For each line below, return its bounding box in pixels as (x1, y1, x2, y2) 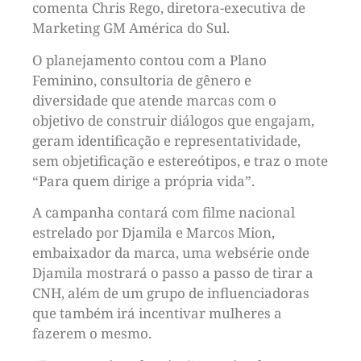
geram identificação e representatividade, (32, 131, 301, 150)
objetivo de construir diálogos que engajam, (32, 110, 314, 130)
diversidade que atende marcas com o (32, 90, 276, 110)
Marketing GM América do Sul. (32, 19, 230, 38)
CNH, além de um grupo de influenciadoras (32, 284, 309, 303)
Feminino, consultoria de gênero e (32, 70, 251, 89)
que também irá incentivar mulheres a (32, 304, 282, 323)
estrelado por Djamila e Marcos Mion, (32, 223, 275, 243)
